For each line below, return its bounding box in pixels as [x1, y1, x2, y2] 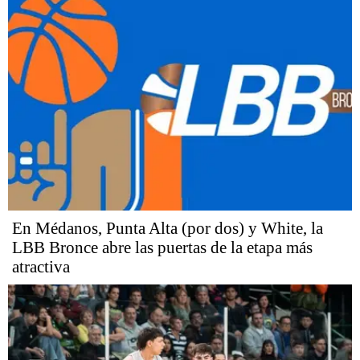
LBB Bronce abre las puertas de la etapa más [12, 237, 313, 257]
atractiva [12, 256, 70, 276]
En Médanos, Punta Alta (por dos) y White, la [12, 218, 323, 238]
